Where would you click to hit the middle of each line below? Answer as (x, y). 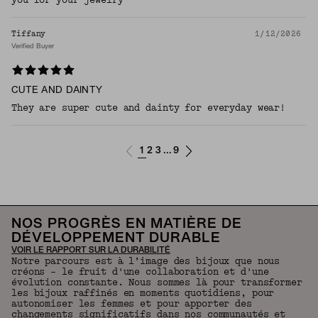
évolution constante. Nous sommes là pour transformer (157, 283)
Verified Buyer (33, 47)
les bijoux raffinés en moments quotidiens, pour (143, 294)
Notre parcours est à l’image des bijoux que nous (146, 262)
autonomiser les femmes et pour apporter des (132, 304)
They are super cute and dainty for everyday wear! (149, 108)
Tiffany (29, 34)
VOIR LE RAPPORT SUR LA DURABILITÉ (91, 251)
